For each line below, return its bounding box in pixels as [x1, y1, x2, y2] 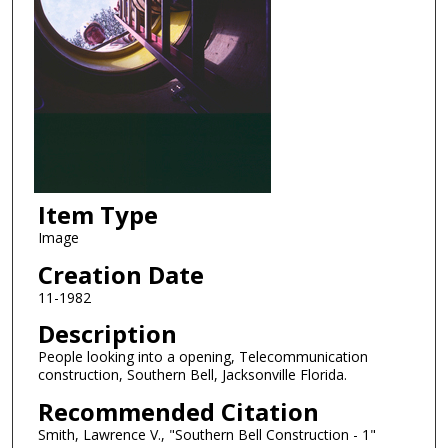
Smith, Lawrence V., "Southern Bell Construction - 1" [37, 425, 376, 445]
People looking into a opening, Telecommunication [37, 347, 368, 367]
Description [37, 317, 177, 351]
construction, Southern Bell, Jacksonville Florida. [37, 365, 347, 385]
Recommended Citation [37, 395, 319, 429]
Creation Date [37, 257, 204, 291]
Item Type [37, 198, 158, 232]
